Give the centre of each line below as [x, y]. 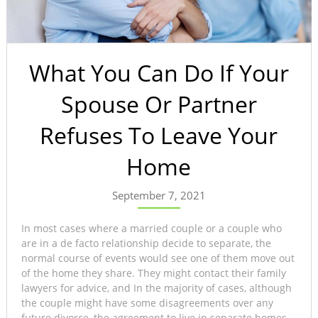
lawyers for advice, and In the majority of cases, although [156, 287]
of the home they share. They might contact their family [153, 273]
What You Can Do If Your [159, 72]
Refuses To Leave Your [159, 135]
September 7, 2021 [159, 195]
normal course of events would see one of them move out [158, 258]
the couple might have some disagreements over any [147, 302]
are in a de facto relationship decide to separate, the [146, 243]
